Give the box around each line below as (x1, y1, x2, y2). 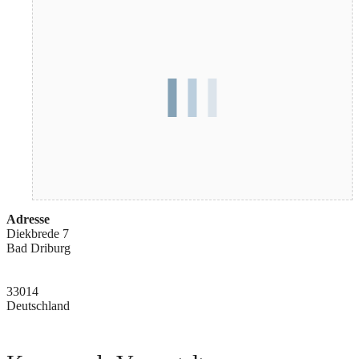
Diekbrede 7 (6, 227, 69, 241)
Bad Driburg (6, 241, 71, 256)
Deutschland (6, 299, 70, 313)
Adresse (6, 212, 50, 227)
